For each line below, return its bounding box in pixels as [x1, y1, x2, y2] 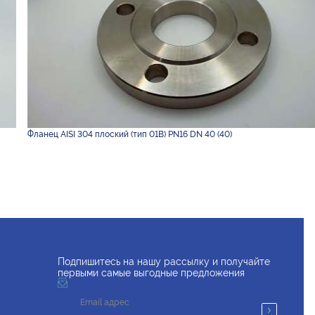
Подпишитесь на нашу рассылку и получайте [58, 256, 271, 268]
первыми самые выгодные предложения [58, 267, 245, 279]
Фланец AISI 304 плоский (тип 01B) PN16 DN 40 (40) [27, 128, 232, 139]
